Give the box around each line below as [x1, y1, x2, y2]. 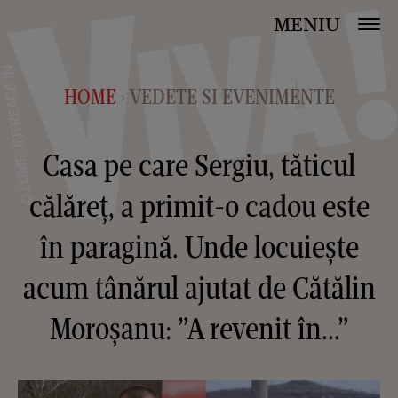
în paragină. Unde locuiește [39, 227, 359, 266]
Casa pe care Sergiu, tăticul [43, 146, 355, 184]
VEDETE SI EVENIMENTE [129, 84, 335, 109]
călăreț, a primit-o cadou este [28, 187, 370, 225]
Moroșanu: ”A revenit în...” [50, 309, 348, 347]
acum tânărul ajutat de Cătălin [22, 268, 376, 306]
